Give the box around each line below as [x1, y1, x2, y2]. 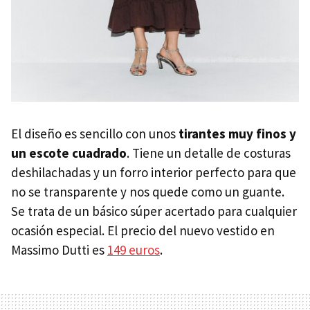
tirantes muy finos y [179, 125, 296, 143]
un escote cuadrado [11, 145, 127, 162]
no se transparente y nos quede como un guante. [11, 183, 284, 201]
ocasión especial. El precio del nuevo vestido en [11, 222, 275, 239]
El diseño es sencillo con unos [11, 125, 179, 143]
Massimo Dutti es [11, 241, 107, 259]
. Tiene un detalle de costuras [127, 145, 291, 162]
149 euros [107, 241, 160, 259]
